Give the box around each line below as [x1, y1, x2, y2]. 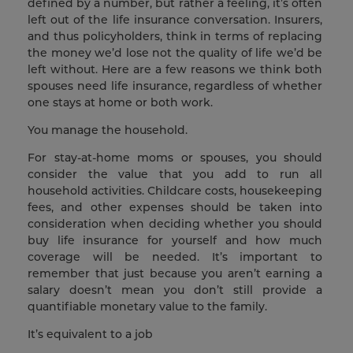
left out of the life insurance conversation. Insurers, [28, 13, 322, 28]
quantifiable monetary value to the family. [28, 299, 267, 314]
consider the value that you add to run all [28, 167, 322, 182]
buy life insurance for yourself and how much [28, 233, 322, 248]
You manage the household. [28, 123, 188, 138]
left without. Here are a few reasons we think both [28, 62, 322, 77]
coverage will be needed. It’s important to [28, 250, 322, 265]
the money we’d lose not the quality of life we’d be [28, 46, 322, 61]
